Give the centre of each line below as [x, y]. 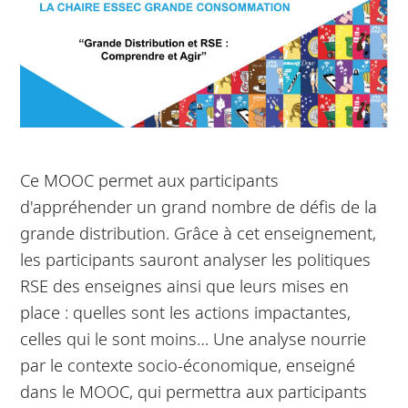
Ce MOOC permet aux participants [150, 179]
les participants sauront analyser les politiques [196, 259]
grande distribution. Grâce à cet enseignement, [199, 232]
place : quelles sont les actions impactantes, [186, 311]
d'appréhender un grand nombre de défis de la [199, 206]
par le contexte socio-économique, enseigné [188, 364]
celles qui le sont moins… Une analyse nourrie [194, 338]
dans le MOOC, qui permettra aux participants [194, 391]
